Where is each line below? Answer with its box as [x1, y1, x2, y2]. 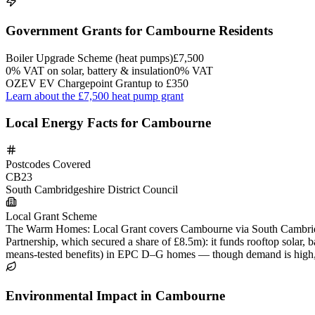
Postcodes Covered [6, 158, 91, 171]
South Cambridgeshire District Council [6, 184, 178, 196]
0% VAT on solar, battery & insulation [6, 64, 174, 77]
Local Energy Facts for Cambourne [6, 115, 211, 131]
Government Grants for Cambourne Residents [6, 23, 273, 39]
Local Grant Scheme [6, 210, 97, 223]
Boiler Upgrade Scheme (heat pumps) [6, 51, 173, 64]
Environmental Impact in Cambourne [6, 288, 225, 303]
